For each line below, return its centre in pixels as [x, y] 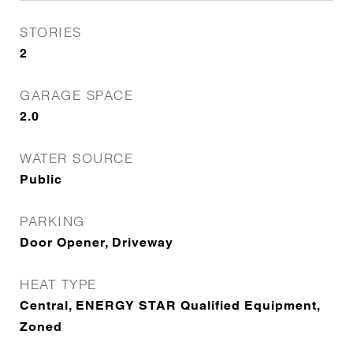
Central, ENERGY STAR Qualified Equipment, [170, 305]
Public [41, 179]
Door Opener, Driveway [97, 242]
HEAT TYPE [58, 284]
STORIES [51, 32]
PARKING [52, 221]
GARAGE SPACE [76, 95]
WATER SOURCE [76, 158]
